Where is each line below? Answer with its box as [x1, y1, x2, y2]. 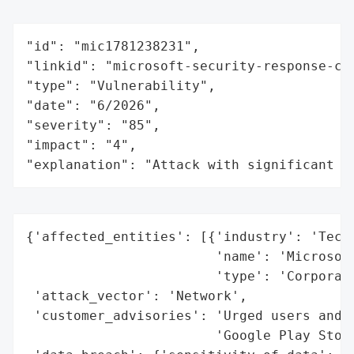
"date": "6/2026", [26, 97, 160, 113]
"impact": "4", [26, 137, 137, 153]
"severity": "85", [26, 117, 160, 133]
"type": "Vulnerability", [26, 77, 216, 93]
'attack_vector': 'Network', [26, 288, 247, 303]
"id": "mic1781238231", [26, 38, 200, 54]
